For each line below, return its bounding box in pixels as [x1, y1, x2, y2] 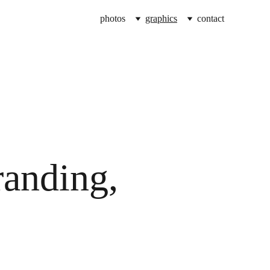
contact [197, 13, 224, 24]
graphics [145, 13, 177, 24]
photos [100, 13, 125, 24]
